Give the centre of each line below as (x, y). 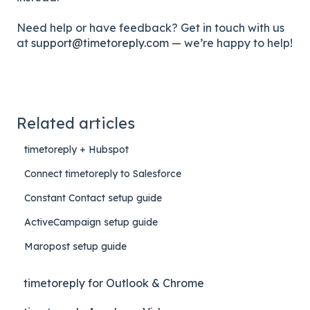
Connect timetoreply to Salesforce (103, 173)
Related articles (76, 123)
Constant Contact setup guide (93, 198)
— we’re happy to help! (231, 43)
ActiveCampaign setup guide (91, 222)
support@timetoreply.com (100, 43)
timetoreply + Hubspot (77, 149)
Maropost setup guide (76, 246)
